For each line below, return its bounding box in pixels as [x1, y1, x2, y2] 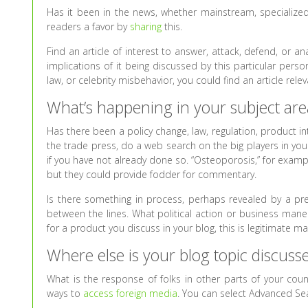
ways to [47, 287, 84, 300]
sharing [130, 20, 162, 34]
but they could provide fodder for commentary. [47, 168, 257, 181]
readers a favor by [47, 20, 131, 34]
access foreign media [83, 287, 178, 300]
